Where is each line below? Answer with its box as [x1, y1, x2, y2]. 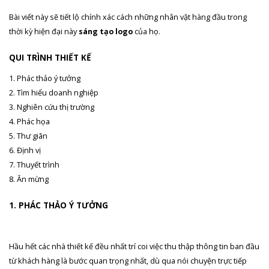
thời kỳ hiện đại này [9, 25, 79, 37]
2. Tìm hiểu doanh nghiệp [9, 86, 98, 98]
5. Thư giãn [9, 130, 47, 141]
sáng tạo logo [79, 25, 133, 37]
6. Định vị [9, 144, 41, 156]
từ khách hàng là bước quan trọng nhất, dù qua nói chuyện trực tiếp [9, 255, 247, 266]
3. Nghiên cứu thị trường [9, 101, 94, 112]
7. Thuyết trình [9, 159, 59, 170]
